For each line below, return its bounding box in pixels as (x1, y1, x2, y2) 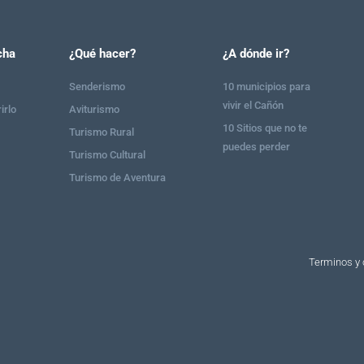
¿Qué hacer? (68, 45, 136, 61)
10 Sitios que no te (222, 121, 307, 134)
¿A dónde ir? (222, 45, 289, 61)
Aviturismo (68, 102, 119, 115)
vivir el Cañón (222, 98, 284, 111)
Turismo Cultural (68, 148, 145, 161)
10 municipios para (222, 80, 310, 93)
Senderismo (68, 80, 125, 93)
